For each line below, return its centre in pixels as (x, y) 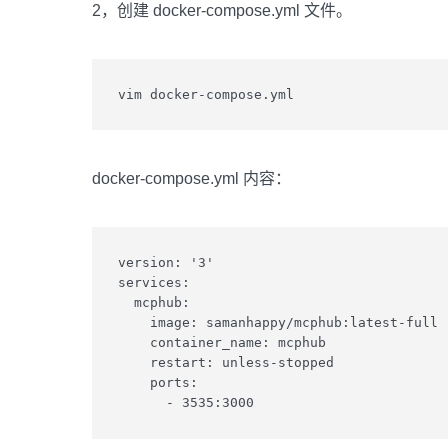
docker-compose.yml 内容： (191, 179)
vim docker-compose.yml (205, 94)
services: (153, 282)
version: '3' (165, 262)
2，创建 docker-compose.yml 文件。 (222, 11)
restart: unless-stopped (225, 362)
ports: (157, 382)
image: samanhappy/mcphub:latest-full (277, 322)
